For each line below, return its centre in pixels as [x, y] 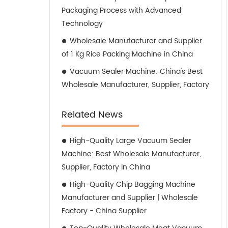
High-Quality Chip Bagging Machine [133, 184]
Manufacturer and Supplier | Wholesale [130, 198]
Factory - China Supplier [104, 211]
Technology [82, 24]
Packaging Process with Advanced [121, 10]
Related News [92, 115]
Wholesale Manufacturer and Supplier [136, 41]
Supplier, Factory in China [106, 167]
